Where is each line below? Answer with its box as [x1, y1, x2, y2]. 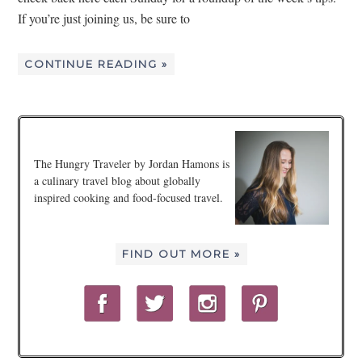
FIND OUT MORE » [121, 247, 241, 261]
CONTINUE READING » [24, 57, 169, 71]
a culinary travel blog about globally [33, 173, 200, 189]
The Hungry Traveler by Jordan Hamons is [33, 156, 229, 172]
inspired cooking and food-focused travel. [33, 190, 223, 206]
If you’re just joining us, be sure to [18, 10, 191, 27]
